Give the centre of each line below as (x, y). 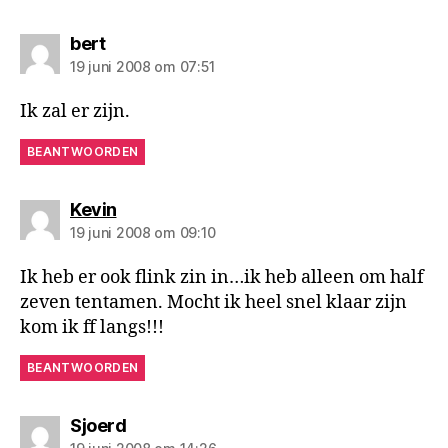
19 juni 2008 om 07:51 (142, 66)
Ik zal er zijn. (75, 111)
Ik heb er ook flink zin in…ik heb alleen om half (222, 277)
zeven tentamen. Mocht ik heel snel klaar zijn (213, 302)
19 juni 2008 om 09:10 (143, 232)
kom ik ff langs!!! (92, 327)
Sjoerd (98, 425)
